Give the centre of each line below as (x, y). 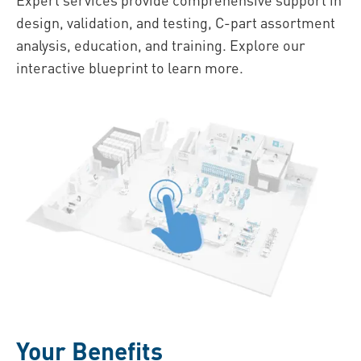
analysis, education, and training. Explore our (161, 44)
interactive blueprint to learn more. (130, 67)
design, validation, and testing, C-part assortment (176, 22)
